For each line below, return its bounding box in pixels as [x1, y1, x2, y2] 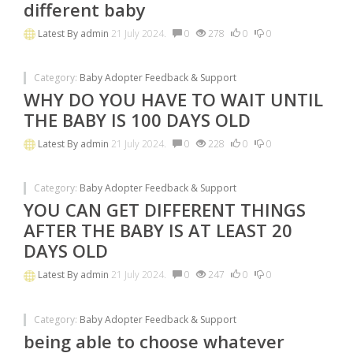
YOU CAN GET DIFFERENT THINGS [24, 198, 306, 222]
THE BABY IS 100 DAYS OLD [24, 107, 251, 132]
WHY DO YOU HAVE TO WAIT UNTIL [24, 87, 323, 111]
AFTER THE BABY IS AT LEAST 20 [24, 218, 292, 243]
